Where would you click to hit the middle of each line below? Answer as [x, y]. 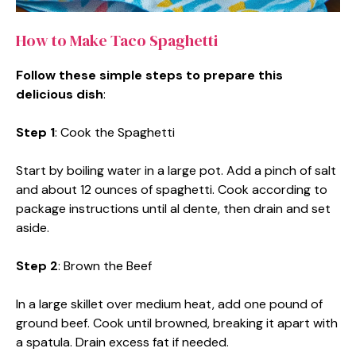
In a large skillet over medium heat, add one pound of [169, 304]
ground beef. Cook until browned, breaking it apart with [177, 323]
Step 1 [35, 132]
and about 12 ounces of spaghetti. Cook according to [172, 189]
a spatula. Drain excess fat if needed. [122, 342]
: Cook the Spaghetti [115, 132]
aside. [33, 227]
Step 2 [37, 265]
